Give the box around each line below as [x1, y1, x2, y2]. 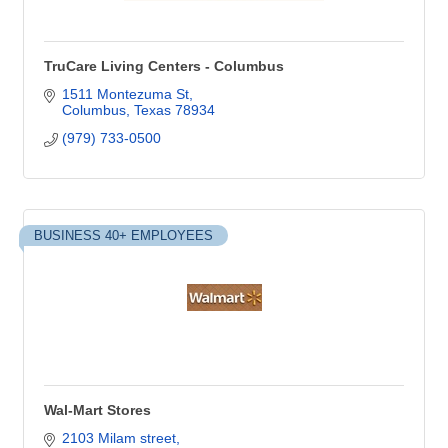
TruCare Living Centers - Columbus [44, 58, 284, 74]
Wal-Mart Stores [44, 402, 151, 418]
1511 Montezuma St [61, 86, 189, 102]
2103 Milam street [61, 430, 176, 446]
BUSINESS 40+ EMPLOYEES [34, 228, 213, 243]
